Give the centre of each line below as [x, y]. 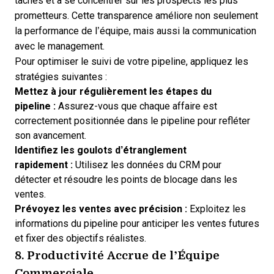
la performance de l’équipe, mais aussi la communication [135, 31]
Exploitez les [217, 209]
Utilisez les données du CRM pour [147, 165]
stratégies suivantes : [61, 77]
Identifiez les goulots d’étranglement [101, 150]
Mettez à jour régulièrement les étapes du [113, 91]
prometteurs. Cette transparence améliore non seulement [136, 16]
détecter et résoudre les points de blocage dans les [126, 180]
